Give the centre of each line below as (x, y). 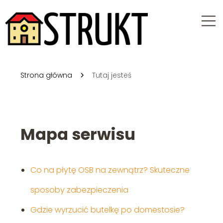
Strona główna (46, 75)
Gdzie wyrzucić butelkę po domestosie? (107, 210)
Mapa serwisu (78, 134)
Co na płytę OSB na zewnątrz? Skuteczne (110, 170)
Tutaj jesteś (111, 75)
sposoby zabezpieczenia (79, 190)
